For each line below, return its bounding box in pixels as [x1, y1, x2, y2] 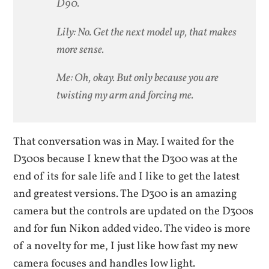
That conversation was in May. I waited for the [13, 134, 235, 150]
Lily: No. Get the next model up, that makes [56, 24, 237, 40]
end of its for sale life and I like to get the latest [13, 169, 240, 185]
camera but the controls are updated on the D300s [13, 204, 254, 220]
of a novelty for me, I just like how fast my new [13, 238, 238, 255]
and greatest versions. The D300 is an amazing [13, 186, 237, 202]
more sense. [56, 41, 104, 58]
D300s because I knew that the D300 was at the [13, 151, 238, 168]
